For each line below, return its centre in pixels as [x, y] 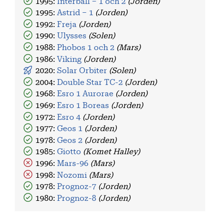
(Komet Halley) [112, 151]
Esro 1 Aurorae [86, 94]
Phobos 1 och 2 [87, 47]
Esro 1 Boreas [84, 105]
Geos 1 [71, 128]
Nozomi [73, 175]
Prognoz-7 [78, 186]
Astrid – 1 [76, 13]
